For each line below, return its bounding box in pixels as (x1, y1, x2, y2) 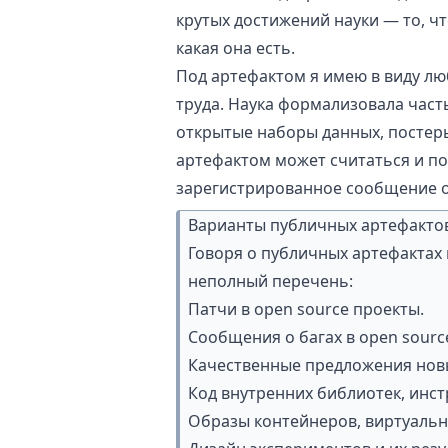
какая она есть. (176, 37, 295, 59)
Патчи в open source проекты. (188, 298, 424, 320)
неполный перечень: (188, 270, 353, 292)
